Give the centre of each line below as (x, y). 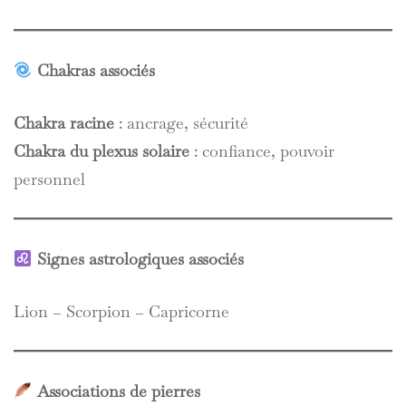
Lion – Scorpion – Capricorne (121, 311)
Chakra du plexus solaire (101, 151)
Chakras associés (96, 70)
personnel (49, 179)
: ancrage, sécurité (181, 123)
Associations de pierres (118, 391)
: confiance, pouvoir (262, 151)
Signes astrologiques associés (140, 259)
